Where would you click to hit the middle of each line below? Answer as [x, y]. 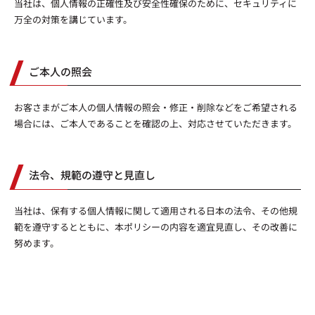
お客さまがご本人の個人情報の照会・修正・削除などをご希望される [156, 108]
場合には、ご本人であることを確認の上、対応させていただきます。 [155, 124]
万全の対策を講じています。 [73, 20]
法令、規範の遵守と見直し [92, 176]
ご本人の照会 [60, 72]
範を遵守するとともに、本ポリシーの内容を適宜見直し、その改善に [156, 227]
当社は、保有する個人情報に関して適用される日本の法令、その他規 [156, 211]
